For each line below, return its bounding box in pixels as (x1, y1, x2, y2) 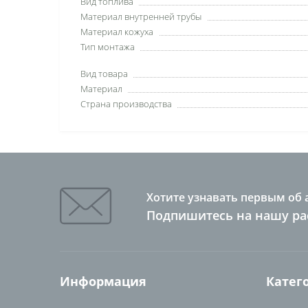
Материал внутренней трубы (80, 10, 201, 23)
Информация (60, 273, 146, 289)
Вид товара (80, 67, 128, 80)
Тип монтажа (80, 41, 135, 53)
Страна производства (80, 98, 172, 110)
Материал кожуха (80, 25, 153, 38)
